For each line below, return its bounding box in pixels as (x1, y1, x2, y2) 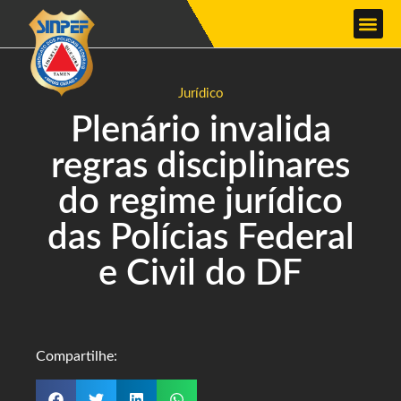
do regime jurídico (58, 184, 343, 220)
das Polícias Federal (47, 220, 354, 256)
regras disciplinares (51, 149, 350, 184)
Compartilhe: (36, 349, 117, 363)
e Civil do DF (98, 256, 303, 292)
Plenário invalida (70, 113, 331, 149)
